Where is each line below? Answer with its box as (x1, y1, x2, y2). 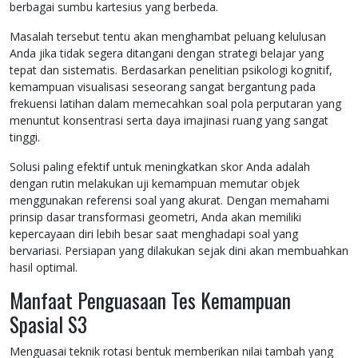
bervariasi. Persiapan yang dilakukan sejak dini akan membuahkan (10, 243, 348, 259)
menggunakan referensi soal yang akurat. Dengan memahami (10, 193, 329, 209)
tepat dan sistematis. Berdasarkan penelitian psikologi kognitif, (10, 62, 332, 78)
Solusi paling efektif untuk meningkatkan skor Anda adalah (10, 159, 310, 175)
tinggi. (10, 129, 40, 145)
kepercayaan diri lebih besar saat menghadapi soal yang (10, 226, 298, 242)
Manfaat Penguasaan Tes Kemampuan (10, 285, 291, 316)
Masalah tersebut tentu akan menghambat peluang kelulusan (10, 29, 326, 45)
